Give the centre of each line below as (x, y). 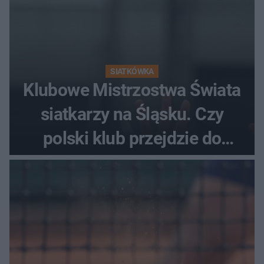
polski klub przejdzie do (132, 138)
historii (132, 162)
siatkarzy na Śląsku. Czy (132, 114)
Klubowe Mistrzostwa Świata (132, 90)
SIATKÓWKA (132, 71)
